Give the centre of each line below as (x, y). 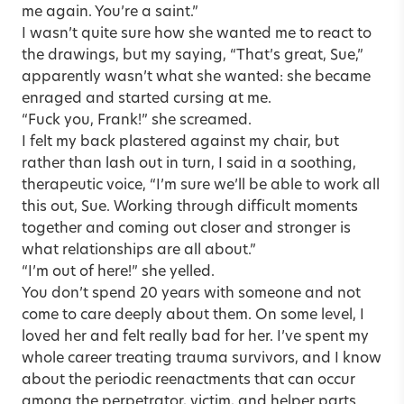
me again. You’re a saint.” (110, 12)
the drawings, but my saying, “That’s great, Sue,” (193, 55)
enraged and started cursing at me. (147, 99)
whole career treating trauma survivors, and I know (202, 358)
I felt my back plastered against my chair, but (180, 142)
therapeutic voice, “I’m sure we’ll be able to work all (201, 185)
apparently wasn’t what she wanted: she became (196, 77)
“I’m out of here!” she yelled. (118, 272)
